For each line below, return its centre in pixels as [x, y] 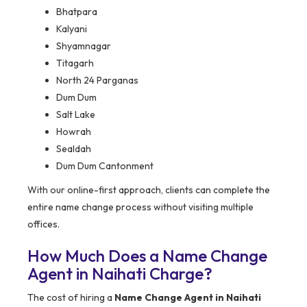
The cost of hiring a [71, 298]
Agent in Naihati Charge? [120, 274]
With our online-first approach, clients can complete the [149, 190]
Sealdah [74, 149]
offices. [44, 224]
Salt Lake [76, 115]
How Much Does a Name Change [147, 256]
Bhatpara [77, 12]
